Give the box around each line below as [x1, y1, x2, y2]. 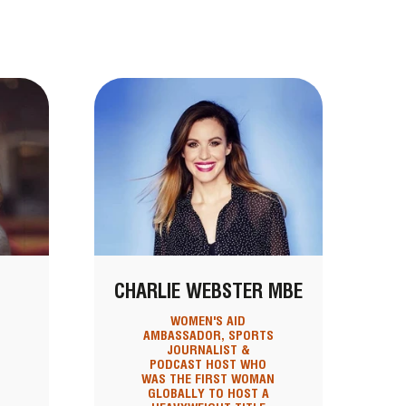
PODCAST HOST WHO [150, 357, 267, 372]
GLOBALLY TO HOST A [147, 386, 269, 401]
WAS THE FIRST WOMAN [141, 372, 275, 387]
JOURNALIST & [166, 343, 250, 358]
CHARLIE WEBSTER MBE [113, 279, 303, 304]
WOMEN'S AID [170, 314, 246, 329]
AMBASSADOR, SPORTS [142, 328, 274, 343]
